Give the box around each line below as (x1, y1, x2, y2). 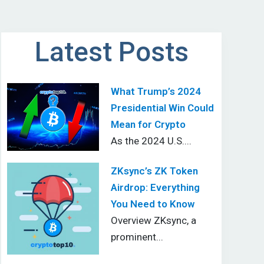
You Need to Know (110, 198, 194, 210)
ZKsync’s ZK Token (110, 165, 198, 177)
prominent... (110, 231, 163, 243)
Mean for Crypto (110, 118, 186, 131)
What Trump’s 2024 (110, 85, 201, 98)
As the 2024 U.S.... (110, 135, 192, 147)
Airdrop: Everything (110, 181, 200, 194)
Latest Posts (34, 36, 189, 68)
